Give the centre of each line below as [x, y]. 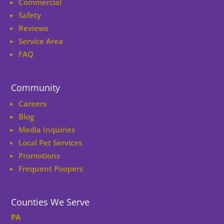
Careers [33, 104]
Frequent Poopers [51, 169]
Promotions [39, 156]
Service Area [41, 41]
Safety [30, 15]
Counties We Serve [50, 202]
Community [36, 88]
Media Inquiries [47, 130]
